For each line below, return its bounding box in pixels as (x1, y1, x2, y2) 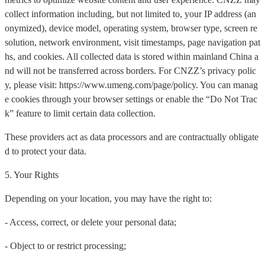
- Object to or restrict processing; (5, 241, 126, 251)
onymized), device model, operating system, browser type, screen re (5, 23, 257, 34)
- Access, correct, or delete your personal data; (5, 217, 176, 228)
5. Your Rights (5, 170, 59, 180)
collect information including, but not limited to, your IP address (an (5, 9, 256, 20)
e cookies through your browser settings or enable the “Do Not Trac (5, 94, 257, 105)
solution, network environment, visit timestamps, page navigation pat (5, 37, 260, 48)
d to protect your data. (5, 146, 86, 157)
